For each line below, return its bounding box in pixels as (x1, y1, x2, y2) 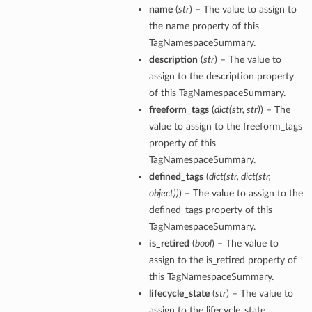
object (148, 188, 173, 199)
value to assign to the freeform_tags (148, 121, 302, 132)
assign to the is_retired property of (148, 255, 297, 266)
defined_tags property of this (148, 205, 272, 216)
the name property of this (148, 21, 259, 32)
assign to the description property (148, 71, 294, 82)
